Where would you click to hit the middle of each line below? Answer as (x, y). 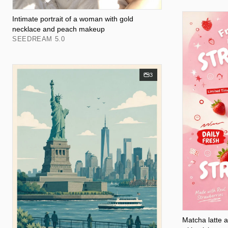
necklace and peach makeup (59, 29)
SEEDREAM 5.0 (39, 39)
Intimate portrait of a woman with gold (73, 19)
